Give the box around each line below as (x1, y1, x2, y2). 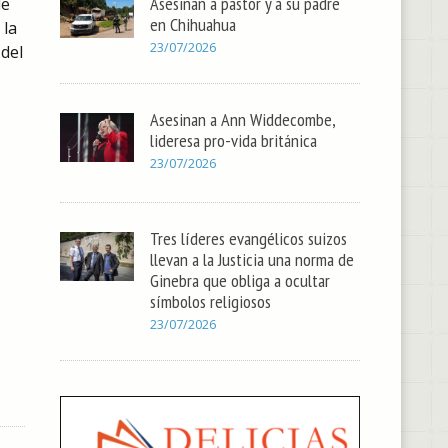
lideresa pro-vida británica (150, 128, 318, 152)
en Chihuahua (150, 12, 237, 36)
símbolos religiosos (150, 288, 272, 313)
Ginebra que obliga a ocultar (150, 267, 331, 292)
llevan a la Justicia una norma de (150, 246, 355, 271)
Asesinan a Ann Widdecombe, (150, 107, 336, 131)
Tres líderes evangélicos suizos (150, 225, 348, 250)
